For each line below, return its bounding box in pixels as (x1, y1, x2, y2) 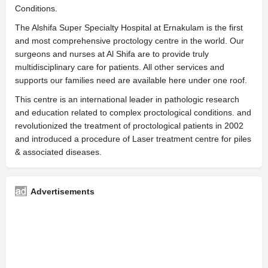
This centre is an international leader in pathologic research (15, 95, 239, 104)
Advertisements (31, 187, 95, 196)
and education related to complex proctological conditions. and (15, 108, 251, 117)
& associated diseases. (15, 147, 102, 157)
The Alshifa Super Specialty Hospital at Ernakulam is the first (15, 23, 243, 32)
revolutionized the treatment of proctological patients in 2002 (15, 121, 243, 130)
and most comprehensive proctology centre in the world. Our (15, 36, 244, 45)
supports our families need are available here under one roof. (15, 75, 247, 85)
